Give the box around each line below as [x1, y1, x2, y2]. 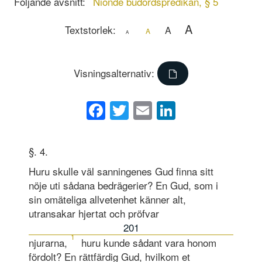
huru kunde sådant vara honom [78, 235, 216, 250]
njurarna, [28, 235, 67, 250]
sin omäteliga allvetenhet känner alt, [28, 191, 186, 206]
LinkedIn [175, 96, 246, 124]
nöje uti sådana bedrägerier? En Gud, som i [28, 177, 218, 192]
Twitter [129, 96, 184, 124]
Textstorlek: [64, 22, 116, 37]
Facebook [105, 96, 188, 124]
